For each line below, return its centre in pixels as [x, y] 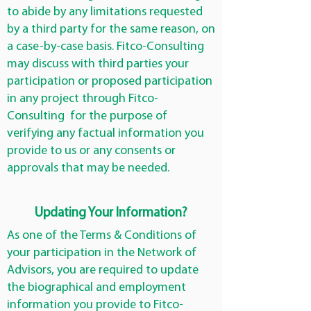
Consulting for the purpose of [87, 116]
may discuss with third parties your [98, 64]
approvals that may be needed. [88, 168]
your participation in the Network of [102, 253]
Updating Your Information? [111, 213]
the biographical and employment [96, 288]
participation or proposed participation [110, 82]
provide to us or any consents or [91, 151]
